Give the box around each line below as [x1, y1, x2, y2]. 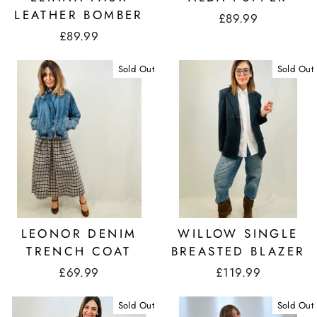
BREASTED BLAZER [171, 242, 306, 260]
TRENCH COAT [26, 242, 132, 260]
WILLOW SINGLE [178, 224, 299, 242]
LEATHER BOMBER [14, 6, 144, 23]
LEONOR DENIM [21, 224, 137, 242]
